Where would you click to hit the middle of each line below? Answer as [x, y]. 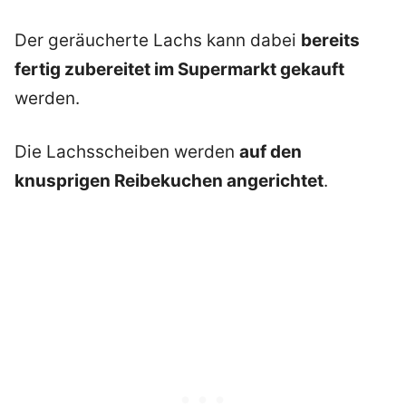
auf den [271, 151]
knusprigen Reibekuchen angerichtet [169, 180]
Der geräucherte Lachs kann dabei [158, 40]
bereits [330, 40]
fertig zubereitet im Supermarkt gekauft [179, 69]
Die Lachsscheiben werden [127, 151]
